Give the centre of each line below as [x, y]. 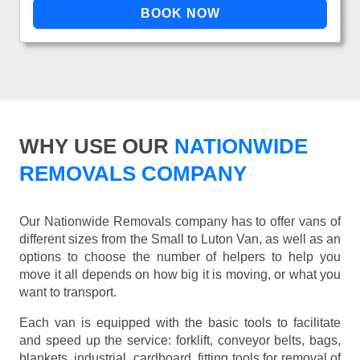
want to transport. [68, 292]
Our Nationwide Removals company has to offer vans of [180, 222]
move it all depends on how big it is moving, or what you [180, 275]
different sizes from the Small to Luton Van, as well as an [180, 239]
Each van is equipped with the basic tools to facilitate [180, 323]
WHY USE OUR [94, 147]
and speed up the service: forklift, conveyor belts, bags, [180, 341]
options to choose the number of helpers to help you [180, 257]
